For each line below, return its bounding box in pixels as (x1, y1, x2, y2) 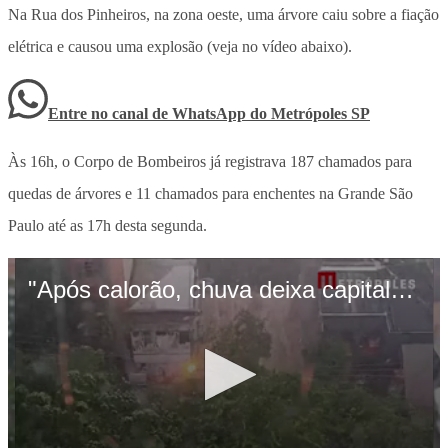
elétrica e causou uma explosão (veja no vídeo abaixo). (8, 37, 352, 55)
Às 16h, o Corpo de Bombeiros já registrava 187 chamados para (8, 152, 412, 170)
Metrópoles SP (271, 104, 370, 122)
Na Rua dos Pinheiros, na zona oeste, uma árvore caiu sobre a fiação (8, 5, 439, 23)
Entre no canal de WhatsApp (48, 104, 250, 122)
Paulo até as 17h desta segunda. (8, 216, 207, 234)
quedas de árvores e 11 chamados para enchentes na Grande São (8, 184, 413, 202)
